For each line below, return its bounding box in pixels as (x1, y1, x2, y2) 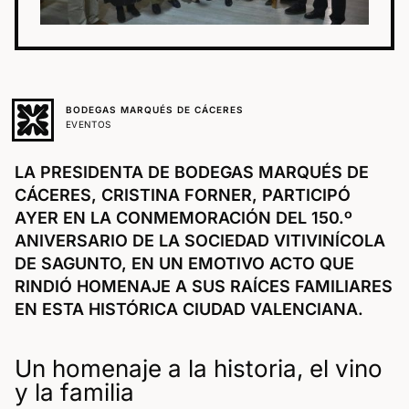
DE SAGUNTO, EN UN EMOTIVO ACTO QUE (15, 253, 354, 273)
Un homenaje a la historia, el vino (15, 353, 383, 383)
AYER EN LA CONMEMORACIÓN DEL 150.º (15, 207, 352, 227)
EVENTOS (66, 118, 111, 130)
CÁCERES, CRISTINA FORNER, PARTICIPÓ (15, 184, 351, 204)
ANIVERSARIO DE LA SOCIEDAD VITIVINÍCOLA (15, 230, 385, 250)
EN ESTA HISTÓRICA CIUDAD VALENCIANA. (15, 299, 363, 319)
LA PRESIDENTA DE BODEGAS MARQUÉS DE (15, 162, 369, 182)
